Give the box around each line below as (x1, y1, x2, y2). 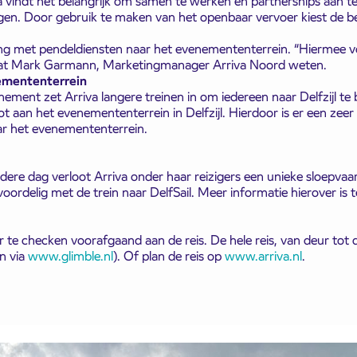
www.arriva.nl (224, 247, 302, 265)
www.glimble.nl (27, 247, 113, 265)
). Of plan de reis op (112, 247, 225, 265)
